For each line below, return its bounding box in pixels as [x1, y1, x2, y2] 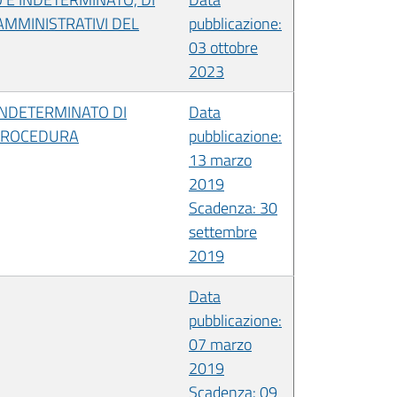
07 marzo [189, 331, 252, 356]
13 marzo [189, 147, 252, 172]
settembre [189, 219, 257, 244]
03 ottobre [189, 35, 258, 59]
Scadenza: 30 [189, 195, 277, 220]
